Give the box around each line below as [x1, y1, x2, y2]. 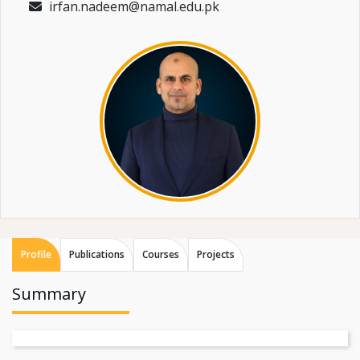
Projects [197, 247, 235, 262]
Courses [142, 247, 179, 262]
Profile [21, 247, 51, 262]
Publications [69, 247, 125, 262]
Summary [12, 283, 86, 305]
